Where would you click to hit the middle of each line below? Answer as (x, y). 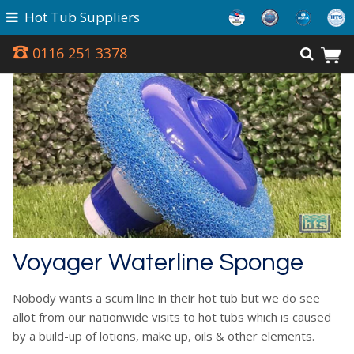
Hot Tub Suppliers (82, 17)
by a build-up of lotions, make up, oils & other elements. (164, 336)
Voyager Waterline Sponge (158, 263)
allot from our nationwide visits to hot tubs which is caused (172, 317)
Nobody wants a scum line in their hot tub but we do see (166, 298)
